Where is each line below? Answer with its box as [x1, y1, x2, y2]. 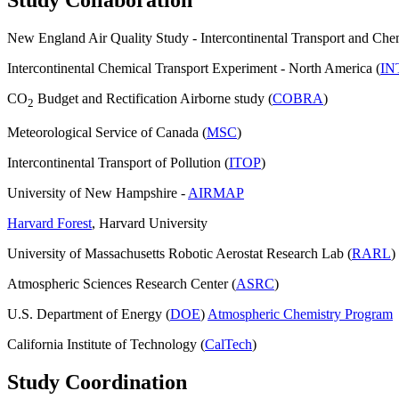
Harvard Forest [7, 215, 92, 231]
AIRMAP [188, 184, 244, 200]
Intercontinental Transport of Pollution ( [7, 154, 229, 170]
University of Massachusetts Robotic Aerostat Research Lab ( [7, 245, 352, 261]
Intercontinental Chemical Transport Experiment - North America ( [7, 60, 380, 76]
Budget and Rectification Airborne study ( [34, 90, 273, 106]
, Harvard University [92, 215, 208, 231]
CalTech [205, 336, 252, 352]
